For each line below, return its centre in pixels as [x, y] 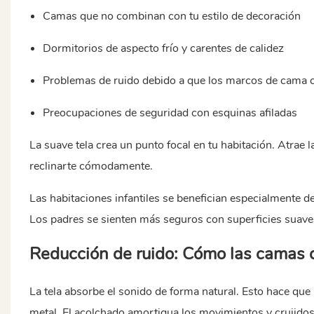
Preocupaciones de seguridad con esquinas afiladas [170, 112]
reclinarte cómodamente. [91, 166]
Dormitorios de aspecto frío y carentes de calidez [164, 48]
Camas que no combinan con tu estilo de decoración [172, 16]
